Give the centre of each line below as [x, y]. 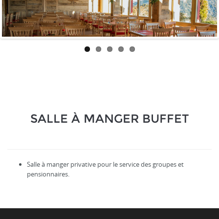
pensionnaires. [48, 174]
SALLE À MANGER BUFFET [109, 118]
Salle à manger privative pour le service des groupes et [105, 164]
